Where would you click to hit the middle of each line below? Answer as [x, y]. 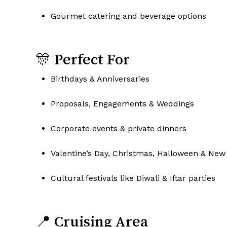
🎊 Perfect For [83, 60]
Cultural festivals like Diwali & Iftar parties [133, 178]
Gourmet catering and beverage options [128, 16]
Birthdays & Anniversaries [100, 79]
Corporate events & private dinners [119, 129]
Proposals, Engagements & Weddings [122, 104]
